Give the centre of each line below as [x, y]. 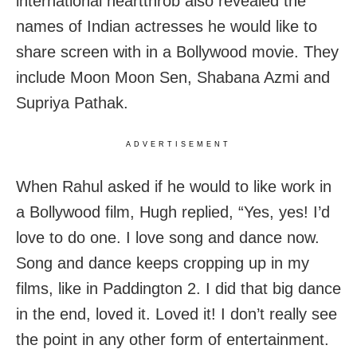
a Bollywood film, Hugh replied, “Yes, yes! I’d [173, 212]
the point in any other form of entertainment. [173, 340]
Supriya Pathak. [72, 103]
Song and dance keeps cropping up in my [163, 263]
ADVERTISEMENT [178, 145]
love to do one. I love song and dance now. [168, 238]
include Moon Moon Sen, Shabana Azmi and [173, 78]
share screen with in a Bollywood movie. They [177, 52]
